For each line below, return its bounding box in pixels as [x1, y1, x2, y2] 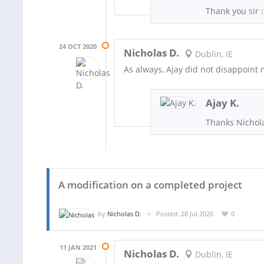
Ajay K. [206, 96, 240, 110]
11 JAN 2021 [60, 242, 97, 252]
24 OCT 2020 [59, 42, 97, 51]
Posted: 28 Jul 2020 [156, 209, 213, 219]
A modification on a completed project [58, 178, 242, 192]
